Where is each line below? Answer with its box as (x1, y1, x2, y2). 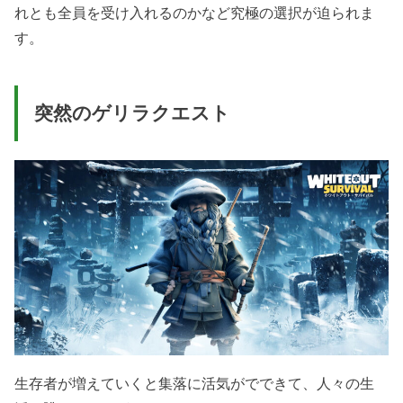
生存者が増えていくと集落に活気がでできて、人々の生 (14, 374, 375, 391)
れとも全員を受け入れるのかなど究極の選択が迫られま (14, 4, 375, 22)
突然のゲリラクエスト (33, 102, 230, 124)
